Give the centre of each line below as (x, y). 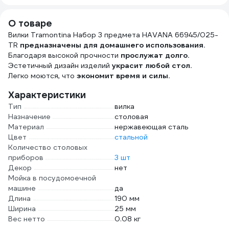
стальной (131, 137)
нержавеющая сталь (152, 127)
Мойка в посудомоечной (52, 178)
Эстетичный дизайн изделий (60, 65)
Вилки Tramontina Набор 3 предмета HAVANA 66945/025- (113, 35)
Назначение (29, 117)
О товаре (30, 23)
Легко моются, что (42, 76)
